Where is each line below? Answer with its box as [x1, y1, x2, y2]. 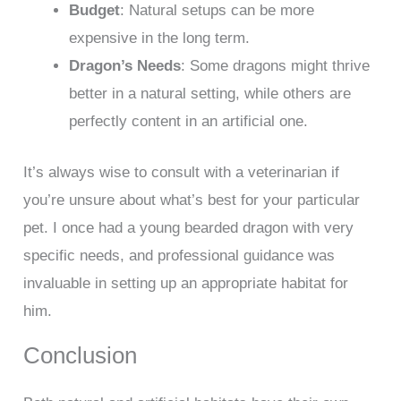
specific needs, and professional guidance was [23, 246, 336, 264]
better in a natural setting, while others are [69, 85, 352, 103]
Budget [69, 2, 121, 20]
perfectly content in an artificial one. [69, 113, 309, 131]
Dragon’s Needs [69, 57, 182, 75]
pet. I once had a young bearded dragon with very [23, 218, 354, 236]
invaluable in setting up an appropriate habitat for [23, 274, 349, 292]
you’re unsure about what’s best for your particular [23, 191, 361, 209]
